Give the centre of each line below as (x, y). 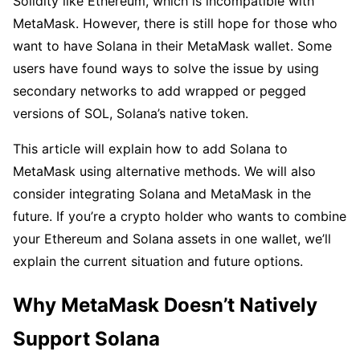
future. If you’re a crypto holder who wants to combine (180, 217)
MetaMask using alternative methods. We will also (164, 172)
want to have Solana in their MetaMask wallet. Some (172, 46)
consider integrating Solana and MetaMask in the (162, 194)
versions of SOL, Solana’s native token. (131, 114)
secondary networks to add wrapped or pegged (160, 91)
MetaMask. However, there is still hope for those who (175, 24)
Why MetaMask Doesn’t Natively (165, 305)
